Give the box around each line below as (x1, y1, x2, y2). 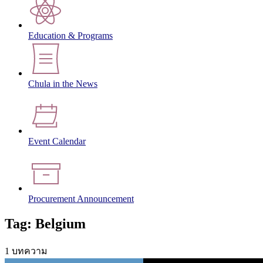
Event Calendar (28, 136, 86, 147)
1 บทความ (5, 245, 48, 256)
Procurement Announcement (28, 194, 134, 204)
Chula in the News (28, 79, 97, 89)
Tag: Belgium (5, 215, 86, 231)
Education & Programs (28, 31, 113, 41)
